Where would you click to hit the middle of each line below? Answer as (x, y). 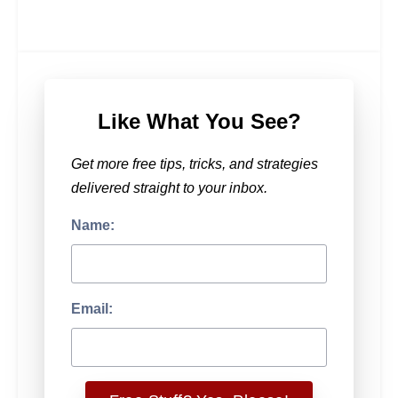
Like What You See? (199, 121)
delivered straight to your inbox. (169, 188)
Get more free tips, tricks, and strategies (195, 164)
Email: (92, 309)
